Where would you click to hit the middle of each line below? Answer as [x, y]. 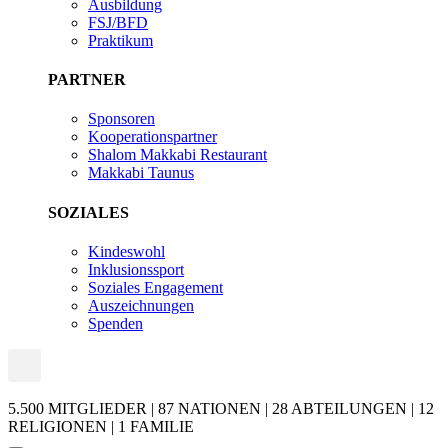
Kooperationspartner [152, 137]
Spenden [115, 323]
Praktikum [120, 40]
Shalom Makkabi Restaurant [177, 155]
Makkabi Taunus [141, 173]
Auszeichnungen [141, 305]
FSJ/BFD [118, 22]
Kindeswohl [126, 251]
